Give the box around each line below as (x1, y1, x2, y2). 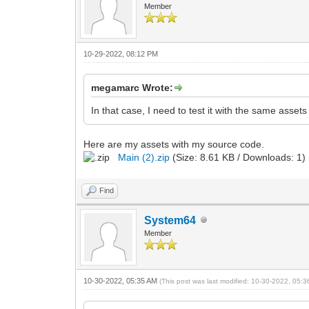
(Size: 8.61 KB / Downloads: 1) (170, 151, 306, 163)
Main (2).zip (118, 151, 170, 163)
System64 (144, 214, 197, 226)
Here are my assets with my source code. (83, 138, 265, 150)
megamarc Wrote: (91, 81, 174, 93)
